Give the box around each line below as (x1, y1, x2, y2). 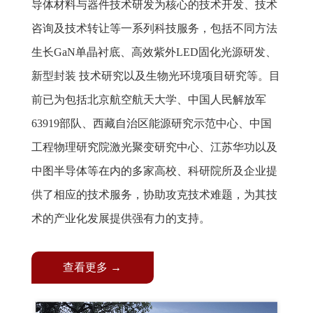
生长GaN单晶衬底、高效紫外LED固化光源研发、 (31, 45, 277, 58)
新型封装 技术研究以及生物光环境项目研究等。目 (31, 69, 280, 82)
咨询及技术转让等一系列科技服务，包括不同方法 (31, 22, 277, 34)
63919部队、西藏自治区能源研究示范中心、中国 (31, 117, 272, 129)
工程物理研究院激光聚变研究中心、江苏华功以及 (31, 140, 277, 153)
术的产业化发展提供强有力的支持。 (31, 212, 210, 224)
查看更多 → (63, 261, 122, 273)
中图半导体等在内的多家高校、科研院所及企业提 (31, 164, 277, 177)
